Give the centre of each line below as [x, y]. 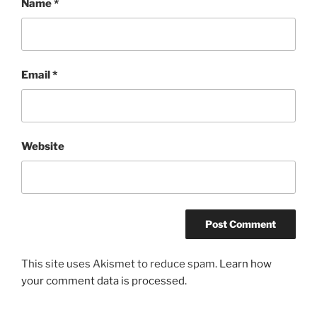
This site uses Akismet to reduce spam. [120, 264]
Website [43, 146]
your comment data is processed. [104, 281]
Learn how [246, 264]
